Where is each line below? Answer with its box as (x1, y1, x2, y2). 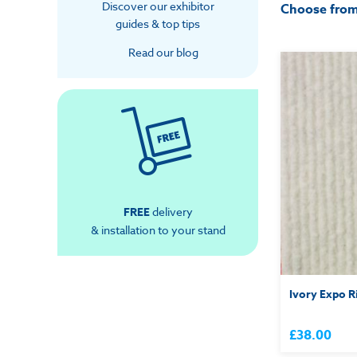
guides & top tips (116, 16, 200, 32)
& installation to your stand (90, 222, 226, 238)
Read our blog (128, 45, 198, 61)
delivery (149, 204, 193, 220)
